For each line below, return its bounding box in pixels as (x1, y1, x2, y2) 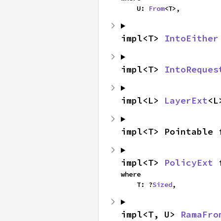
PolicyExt (164, 157, 213, 168)
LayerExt (164, 95, 208, 106)
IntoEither (164, 33, 219, 44)
